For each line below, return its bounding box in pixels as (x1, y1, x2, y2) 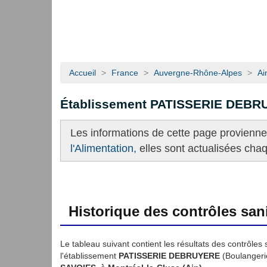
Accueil (69, 68, 96, 78)
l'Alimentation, (70, 142, 136, 154)
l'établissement (60, 250, 119, 260)
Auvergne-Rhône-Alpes (154, 68, 242, 78)
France (111, 68, 138, 78)
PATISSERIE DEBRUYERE (119, 250, 220, 260)
